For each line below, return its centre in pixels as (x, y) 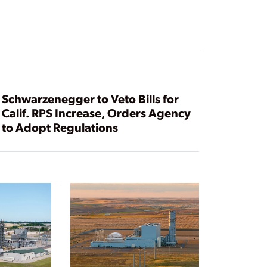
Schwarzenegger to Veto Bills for (90, 99)
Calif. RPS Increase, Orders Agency (96, 113)
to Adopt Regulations (60, 127)
